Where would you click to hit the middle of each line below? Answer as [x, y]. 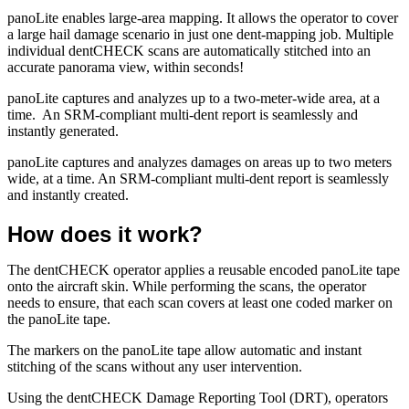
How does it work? [105, 234]
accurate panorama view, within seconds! [126, 67]
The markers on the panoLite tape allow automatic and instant [184, 350]
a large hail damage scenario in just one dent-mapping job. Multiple [200, 34]
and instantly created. [68, 194]
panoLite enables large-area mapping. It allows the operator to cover [203, 17]
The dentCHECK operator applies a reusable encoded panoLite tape [204, 269]
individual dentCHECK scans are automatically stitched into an [189, 50]
